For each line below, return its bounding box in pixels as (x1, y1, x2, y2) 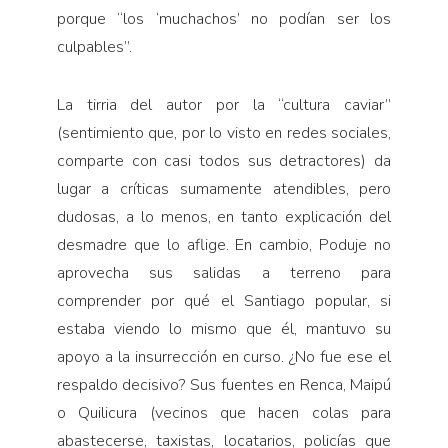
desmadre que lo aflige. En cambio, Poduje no (56, 233, 392, 256)
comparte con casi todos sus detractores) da (56, 149, 392, 172)
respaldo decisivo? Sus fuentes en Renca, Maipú (56, 373, 392, 396)
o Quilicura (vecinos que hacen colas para (56, 401, 392, 424)
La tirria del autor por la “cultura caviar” (56, 93, 392, 116)
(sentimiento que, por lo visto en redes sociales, (56, 121, 392, 144)
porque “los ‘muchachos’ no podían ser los (56, 7, 392, 30)
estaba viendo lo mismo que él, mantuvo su (56, 317, 392, 340)
